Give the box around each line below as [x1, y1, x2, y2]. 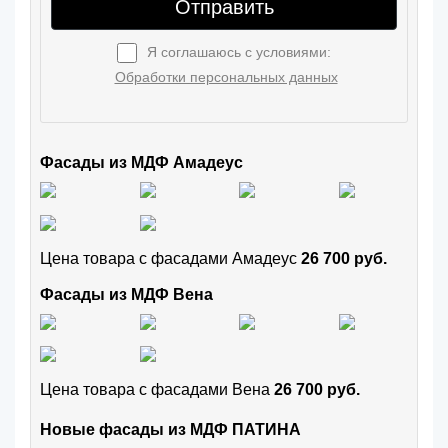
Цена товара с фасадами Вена [40, 381, 274, 399]
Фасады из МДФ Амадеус [40, 154, 243, 172]
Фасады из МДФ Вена [40, 285, 213, 303]
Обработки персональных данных [114, 69, 338, 86]
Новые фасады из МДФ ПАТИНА [40, 421, 301, 439]
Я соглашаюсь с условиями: [147, 44, 331, 61]
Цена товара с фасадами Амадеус [40, 249, 301, 267]
